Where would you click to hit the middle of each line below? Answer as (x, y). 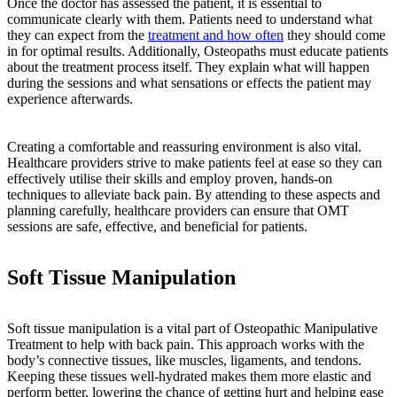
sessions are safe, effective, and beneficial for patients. (157, 226)
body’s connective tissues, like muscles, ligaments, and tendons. (184, 360)
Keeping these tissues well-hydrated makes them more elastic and (189, 376)
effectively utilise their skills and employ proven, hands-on (170, 178)
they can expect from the (78, 35)
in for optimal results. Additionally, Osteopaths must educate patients (198, 51)
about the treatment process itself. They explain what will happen (188, 66)
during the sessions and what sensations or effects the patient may (189, 82)
